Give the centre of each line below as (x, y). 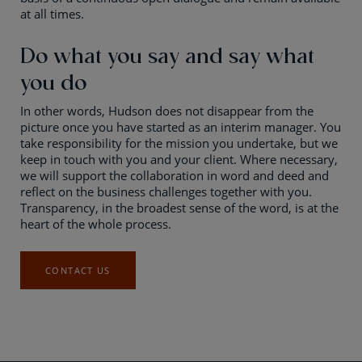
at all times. (52, 14)
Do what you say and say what (167, 54)
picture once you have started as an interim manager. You (181, 127)
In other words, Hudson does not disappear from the (167, 111)
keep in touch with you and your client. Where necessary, (179, 159)
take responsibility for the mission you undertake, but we (179, 143)
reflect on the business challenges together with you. (166, 192)
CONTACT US (78, 270)
